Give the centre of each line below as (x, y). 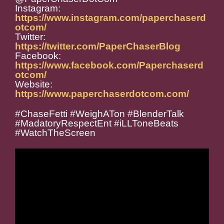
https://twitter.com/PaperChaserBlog (98, 46)
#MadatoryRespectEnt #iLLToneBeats (97, 123)
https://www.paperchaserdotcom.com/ (102, 94)
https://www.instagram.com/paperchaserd (110, 18)
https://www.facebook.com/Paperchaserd (109, 65)
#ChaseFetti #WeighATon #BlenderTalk (99, 114)
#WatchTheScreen (55, 133)
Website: (34, 84)
